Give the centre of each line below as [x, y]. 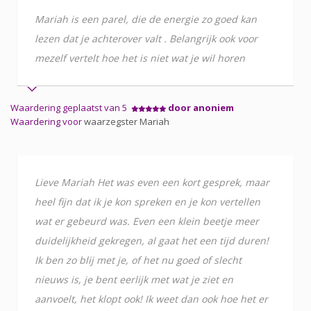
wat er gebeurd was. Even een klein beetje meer [147, 221]
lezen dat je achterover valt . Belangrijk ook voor [146, 38]
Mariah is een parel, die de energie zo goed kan [146, 19]
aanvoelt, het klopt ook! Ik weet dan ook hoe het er [151, 299]
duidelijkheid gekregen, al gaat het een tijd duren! [152, 240]
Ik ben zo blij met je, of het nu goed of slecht [138, 260]
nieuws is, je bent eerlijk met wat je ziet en [134, 279]
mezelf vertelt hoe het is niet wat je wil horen [140, 58]
